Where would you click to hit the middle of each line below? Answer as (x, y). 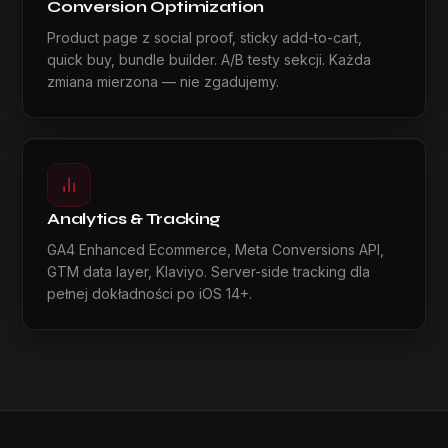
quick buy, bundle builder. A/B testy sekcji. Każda (209, 59)
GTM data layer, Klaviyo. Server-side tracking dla (209, 271)
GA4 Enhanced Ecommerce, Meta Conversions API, (216, 249)
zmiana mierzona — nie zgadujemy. (163, 81)
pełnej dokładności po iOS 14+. (150, 293)
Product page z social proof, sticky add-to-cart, (205, 37)
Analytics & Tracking (134, 218)
